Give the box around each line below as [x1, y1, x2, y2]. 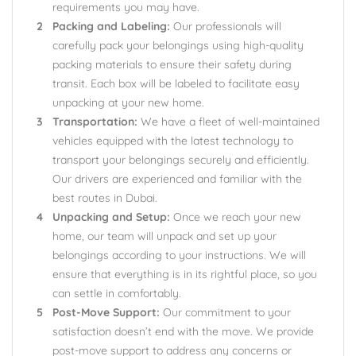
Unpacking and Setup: [52, 210, 170, 224]
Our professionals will [170, 19, 281, 33]
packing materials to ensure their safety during [52, 57, 292, 72]
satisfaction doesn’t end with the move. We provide [52, 324, 314, 339]
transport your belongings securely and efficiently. [52, 153, 309, 167]
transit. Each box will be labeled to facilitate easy [52, 76, 300, 91]
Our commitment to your [160, 305, 291, 319]
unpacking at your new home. [52, 95, 204, 110]
